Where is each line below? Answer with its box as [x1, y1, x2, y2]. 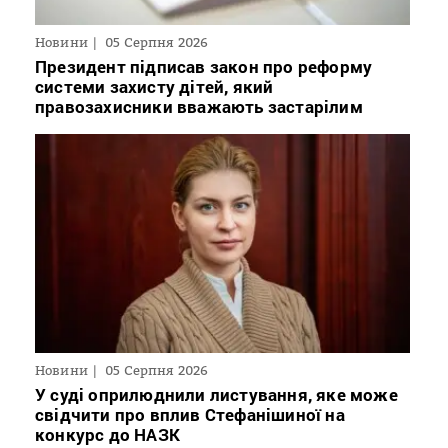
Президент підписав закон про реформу [35, 54, 373, 78]
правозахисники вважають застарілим [35, 94, 363, 118]
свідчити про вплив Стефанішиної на [35, 402, 345, 426]
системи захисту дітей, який [35, 74, 274, 98]
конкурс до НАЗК [35, 422, 180, 446]
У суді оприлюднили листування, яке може [35, 382, 398, 406]
